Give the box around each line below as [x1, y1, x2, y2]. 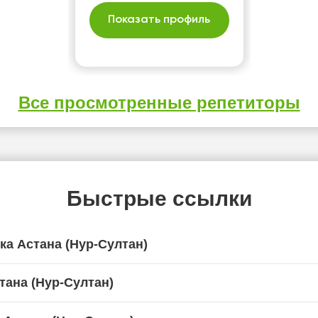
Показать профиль [108, 14, 210, 26]
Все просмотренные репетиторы [18, 93, 300, 112]
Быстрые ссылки [66, 187, 252, 210]
